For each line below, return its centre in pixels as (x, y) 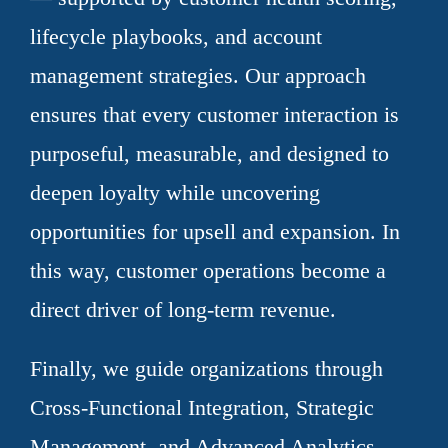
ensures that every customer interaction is (214, 114)
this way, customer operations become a (208, 270)
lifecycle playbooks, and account (176, 36)
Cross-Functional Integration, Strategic (202, 407)
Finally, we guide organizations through (206, 368)
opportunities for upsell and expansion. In (215, 231)
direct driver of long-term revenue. (183, 309)
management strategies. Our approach (198, 75)
